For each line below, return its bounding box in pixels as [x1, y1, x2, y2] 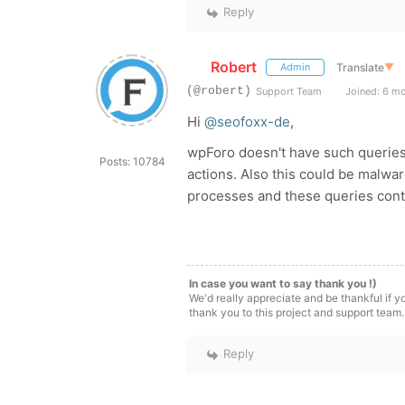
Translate [335, 60, 384, 74]
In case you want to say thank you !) [189, 277, 377, 290]
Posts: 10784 [99, 155, 165, 168]
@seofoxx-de [204, 113, 290, 130]
